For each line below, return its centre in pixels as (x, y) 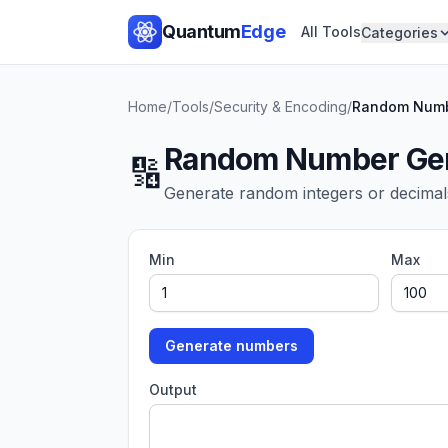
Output (173, 389)
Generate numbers (231, 345)
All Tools (331, 31)
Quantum (201, 31)
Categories (400, 32)
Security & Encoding (280, 106)
